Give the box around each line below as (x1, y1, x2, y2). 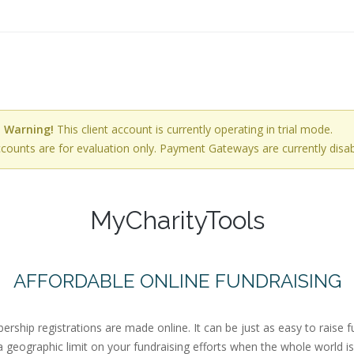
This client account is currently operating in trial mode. (54, 122, 333, 137)
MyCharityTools (89, 205, 265, 235)
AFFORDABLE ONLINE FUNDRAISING (13, 269, 341, 292)
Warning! (4, 122, 54, 137)
